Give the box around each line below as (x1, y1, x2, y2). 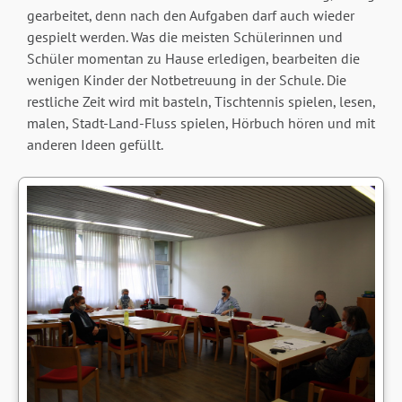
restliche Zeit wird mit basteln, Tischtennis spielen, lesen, (26, 92, 375, 110)
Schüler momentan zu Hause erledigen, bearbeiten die (26, 48, 360, 67)
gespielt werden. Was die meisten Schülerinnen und (26, 27, 343, 46)
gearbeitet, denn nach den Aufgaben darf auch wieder (26, 5, 354, 24)
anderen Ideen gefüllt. (26, 135, 163, 153)
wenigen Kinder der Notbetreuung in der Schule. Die (26, 70, 346, 89)
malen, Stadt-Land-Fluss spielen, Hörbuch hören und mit (26, 113, 375, 132)
